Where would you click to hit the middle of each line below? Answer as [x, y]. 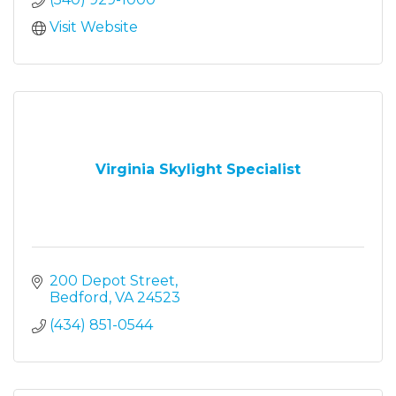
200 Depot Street [112, 280]
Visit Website [94, 27]
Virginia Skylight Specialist [198, 169]
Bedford [79, 297]
